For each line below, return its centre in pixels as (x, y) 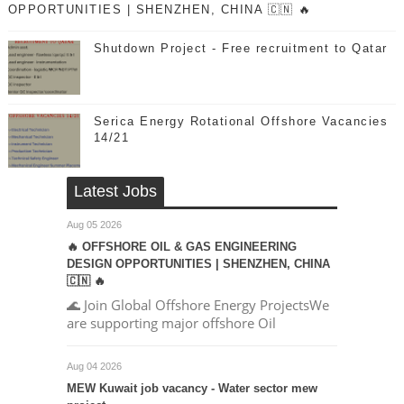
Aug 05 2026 (94, 225)
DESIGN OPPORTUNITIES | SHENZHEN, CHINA (198, 264)
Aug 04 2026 (94, 367)
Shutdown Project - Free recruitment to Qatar (240, 49)
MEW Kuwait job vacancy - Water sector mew (192, 389)
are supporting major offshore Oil (171, 323)
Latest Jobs (115, 192)
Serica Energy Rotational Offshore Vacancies (241, 122)
